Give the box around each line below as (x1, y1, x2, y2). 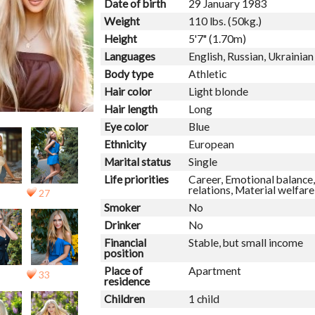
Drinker (103, 218, 146, 231)
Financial (103, 236, 146, 249)
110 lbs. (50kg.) (188, 14, 262, 27)
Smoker (103, 200, 146, 214)
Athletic (188, 67, 226, 80)
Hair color (103, 84, 157, 98)
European (188, 137, 234, 150)
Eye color (103, 120, 154, 133)
